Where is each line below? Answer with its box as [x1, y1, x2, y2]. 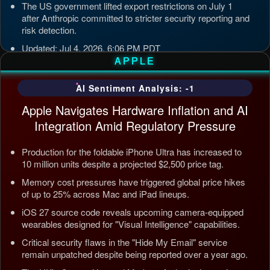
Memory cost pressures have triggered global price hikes [22, 175, 245, 188]
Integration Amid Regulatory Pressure [34, 117, 236, 134]
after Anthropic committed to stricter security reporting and [22, 11, 250, 24]
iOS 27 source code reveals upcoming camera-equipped [22, 206, 243, 218]
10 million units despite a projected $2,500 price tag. [22, 157, 224, 170]
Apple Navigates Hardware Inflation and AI [22, 101, 248, 119]
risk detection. [22, 24, 77, 36]
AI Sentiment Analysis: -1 [75, 82, 195, 94]
